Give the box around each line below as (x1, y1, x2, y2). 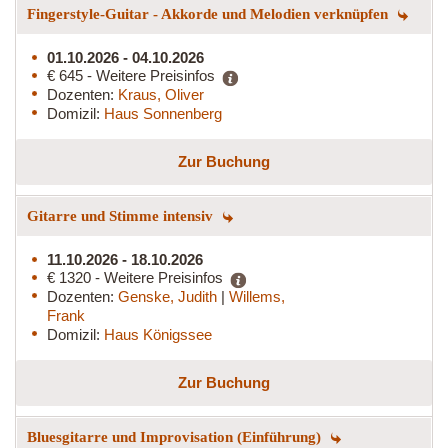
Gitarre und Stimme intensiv (27, 207, 217, 224)
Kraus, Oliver (118, 85, 204, 103)
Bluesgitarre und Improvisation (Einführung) (27, 428, 325, 445)
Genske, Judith (118, 287, 221, 305)
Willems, (229, 287, 285, 305)
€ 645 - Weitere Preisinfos (47, 66, 215, 84)
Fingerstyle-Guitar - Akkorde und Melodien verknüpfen (27, 5, 392, 22)
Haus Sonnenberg (104, 104, 222, 122)
